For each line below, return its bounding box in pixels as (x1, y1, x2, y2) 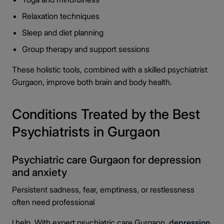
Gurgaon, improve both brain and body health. (12, 77, 172, 87)
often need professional (12, 197, 94, 207)
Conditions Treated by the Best (12, 106, 200, 122)
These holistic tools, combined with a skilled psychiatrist (12, 64, 207, 74)
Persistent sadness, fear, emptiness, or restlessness (12, 184, 194, 194)
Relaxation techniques (22, 11, 99, 21)
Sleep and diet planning (22, 27, 103, 37)
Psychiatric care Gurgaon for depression (12, 153, 201, 166)
